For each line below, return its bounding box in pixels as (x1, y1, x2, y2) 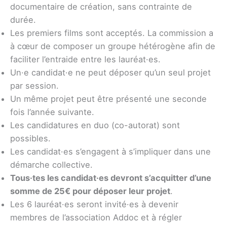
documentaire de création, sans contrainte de (10, 1, 192, 12)
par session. (10, 80, 59, 91)
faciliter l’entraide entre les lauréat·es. (10, 54, 161, 64)
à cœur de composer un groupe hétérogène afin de (10, 41, 215, 51)
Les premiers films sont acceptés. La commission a (10, 27, 213, 38)
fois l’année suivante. (10, 106, 94, 117)
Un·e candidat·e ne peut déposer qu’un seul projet (10, 67, 211, 78)
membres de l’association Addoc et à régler (10, 212, 182, 222)
